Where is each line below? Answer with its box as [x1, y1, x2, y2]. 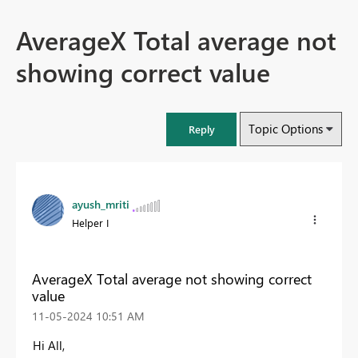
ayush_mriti [72, 197, 129, 213]
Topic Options [249, 121, 323, 137]
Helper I [72, 216, 109, 230]
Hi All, [33, 336, 65, 353]
